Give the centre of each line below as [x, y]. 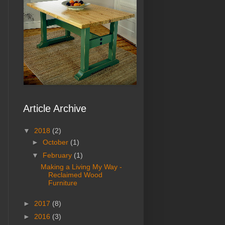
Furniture [63, 183]
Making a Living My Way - [81, 167]
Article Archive [55, 109]
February [58, 155]
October [56, 142]
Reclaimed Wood [75, 175]
